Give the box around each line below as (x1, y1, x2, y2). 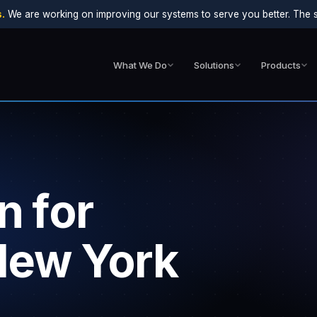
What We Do (113, 59, 167, 71)
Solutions (194, 59, 234, 71)
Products (261, 59, 301, 71)
